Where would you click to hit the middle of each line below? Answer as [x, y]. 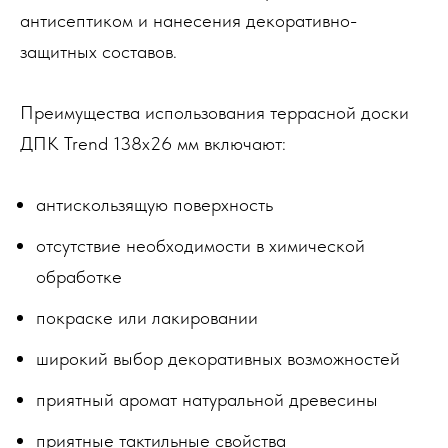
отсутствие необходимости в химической [200, 245]
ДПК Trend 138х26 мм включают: [153, 143]
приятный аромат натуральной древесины [207, 399]
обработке [79, 276]
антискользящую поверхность [154, 204]
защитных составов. [98, 51]
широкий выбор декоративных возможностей [218, 358]
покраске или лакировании [147, 317]
